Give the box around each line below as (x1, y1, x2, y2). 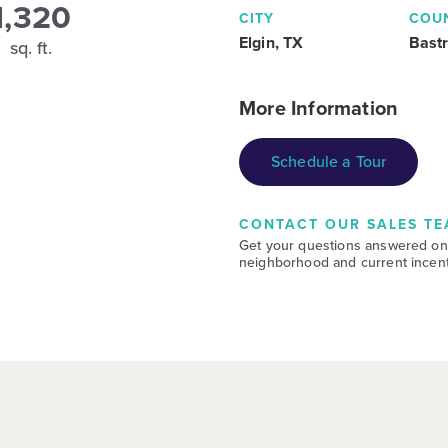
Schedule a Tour (271, 149, 387, 173)
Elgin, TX (239, 30, 304, 54)
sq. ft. (9, 34, 53, 61)
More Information (239, 92, 399, 123)
